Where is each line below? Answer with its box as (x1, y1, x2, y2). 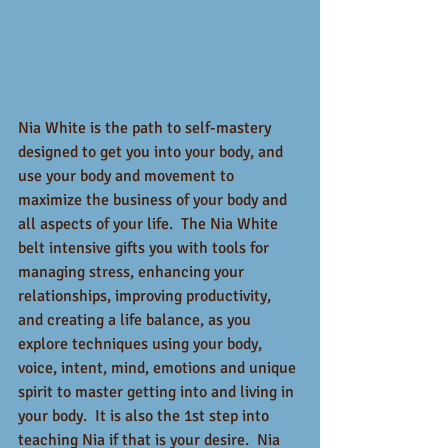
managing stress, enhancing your (18, 262, 248, 282)
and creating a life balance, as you (18, 310, 255, 330)
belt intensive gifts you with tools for (18, 238, 273, 258)
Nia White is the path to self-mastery (18, 118, 275, 138)
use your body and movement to (18, 166, 238, 186)
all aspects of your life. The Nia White (18, 214, 282, 234)
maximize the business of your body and (18, 190, 291, 210)
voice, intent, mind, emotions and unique (18, 358, 300, 378)
